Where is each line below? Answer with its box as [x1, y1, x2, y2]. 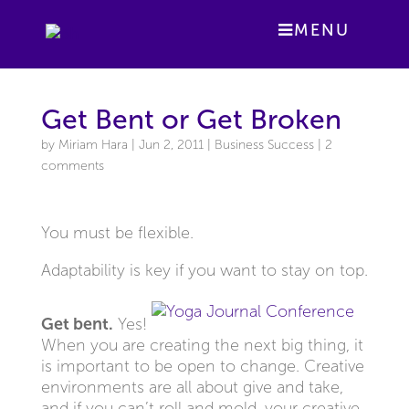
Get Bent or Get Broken [40, 104, 341, 134]
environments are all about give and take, [40, 378, 343, 396]
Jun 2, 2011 [138, 138, 204, 152]
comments [40, 159, 104, 173]
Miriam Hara [58, 138, 128, 152]
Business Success [214, 138, 314, 152]
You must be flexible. [40, 224, 194, 242]
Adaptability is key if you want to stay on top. [40, 261, 368, 279]
